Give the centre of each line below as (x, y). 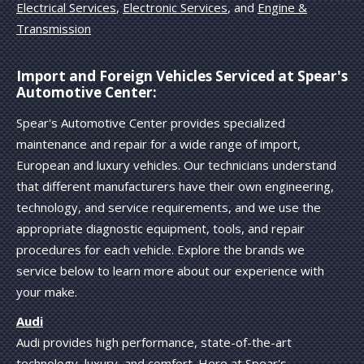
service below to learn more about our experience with (170, 271)
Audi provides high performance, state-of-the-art (154, 342)
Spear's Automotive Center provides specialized (151, 123)
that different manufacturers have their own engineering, (175, 186)
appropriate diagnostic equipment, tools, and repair (160, 229)
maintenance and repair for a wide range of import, (158, 144)
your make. (47, 292)
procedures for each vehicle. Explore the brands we (160, 250)
